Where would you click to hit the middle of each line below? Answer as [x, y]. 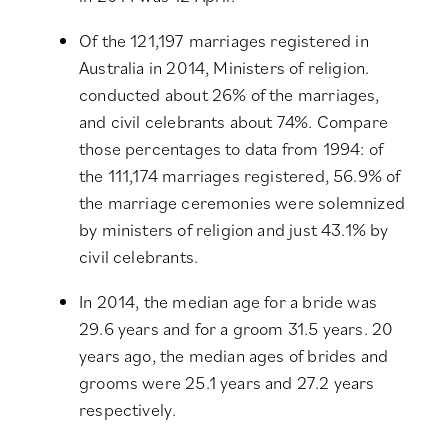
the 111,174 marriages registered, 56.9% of [240, 176]
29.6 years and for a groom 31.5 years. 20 [236, 329]
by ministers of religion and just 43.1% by [234, 230]
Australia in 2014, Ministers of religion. [224, 68]
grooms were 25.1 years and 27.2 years [227, 383]
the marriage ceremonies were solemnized [242, 203]
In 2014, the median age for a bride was [228, 302]
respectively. [128, 410]
